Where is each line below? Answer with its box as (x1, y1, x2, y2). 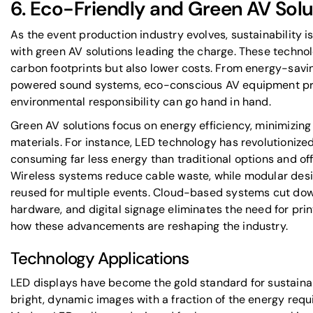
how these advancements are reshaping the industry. (10, 219, 288, 233)
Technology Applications (10, 247, 189, 269)
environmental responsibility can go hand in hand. (10, 94, 271, 109)
